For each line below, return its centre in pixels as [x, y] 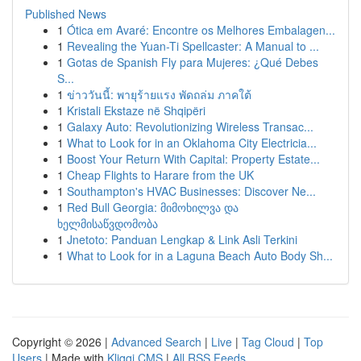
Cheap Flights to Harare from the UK [160, 175]
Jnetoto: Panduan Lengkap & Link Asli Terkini [182, 239]
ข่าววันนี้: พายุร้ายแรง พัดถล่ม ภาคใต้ [159, 94]
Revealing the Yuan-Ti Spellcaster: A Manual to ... [193, 46]
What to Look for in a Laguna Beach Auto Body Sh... [200, 255]
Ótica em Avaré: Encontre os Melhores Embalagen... [201, 30]
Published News [66, 14]
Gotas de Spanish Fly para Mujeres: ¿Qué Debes [193, 62]
